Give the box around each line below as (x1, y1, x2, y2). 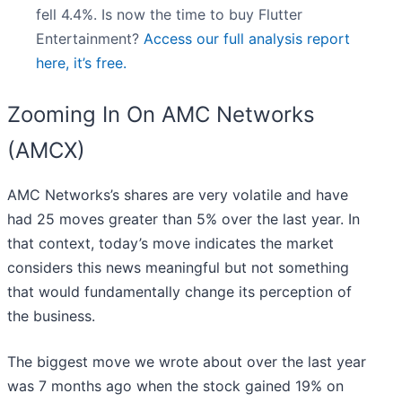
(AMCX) (7, 137, 85, 164)
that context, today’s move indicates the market (7, 234, 334, 253)
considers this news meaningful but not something (7, 258, 349, 277)
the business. (7, 307, 95, 326)
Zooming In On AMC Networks (7, 101, 315, 128)
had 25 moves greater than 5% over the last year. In (7, 210, 360, 229)
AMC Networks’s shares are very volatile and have (7, 186, 348, 205)
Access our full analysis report (144, 30, 350, 48)
